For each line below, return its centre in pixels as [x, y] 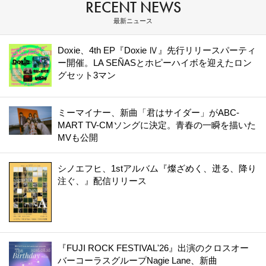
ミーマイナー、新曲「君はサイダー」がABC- [148, 113]
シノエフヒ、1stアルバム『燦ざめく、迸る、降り [157, 169]
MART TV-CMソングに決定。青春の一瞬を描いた [157, 125]
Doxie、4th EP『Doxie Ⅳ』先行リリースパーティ [157, 50]
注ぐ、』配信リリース [102, 181]
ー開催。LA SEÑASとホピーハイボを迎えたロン [155, 63]
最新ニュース [133, 21]
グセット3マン [87, 75]
